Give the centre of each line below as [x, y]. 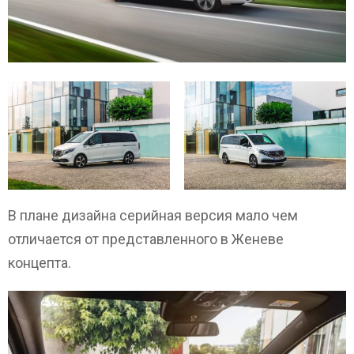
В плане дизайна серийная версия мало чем [153, 215]
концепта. [40, 262]
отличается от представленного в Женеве [146, 239]
